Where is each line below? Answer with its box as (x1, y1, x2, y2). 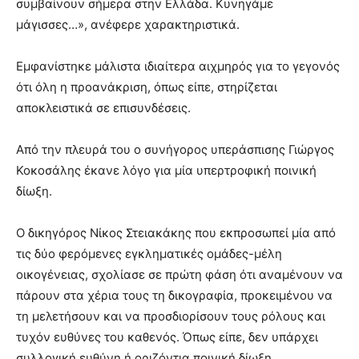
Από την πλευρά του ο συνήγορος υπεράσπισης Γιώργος (16, 142, 334, 158)
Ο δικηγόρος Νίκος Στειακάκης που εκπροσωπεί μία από (16, 225, 336, 241)
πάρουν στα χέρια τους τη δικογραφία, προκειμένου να (16, 288, 333, 304)
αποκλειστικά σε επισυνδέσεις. (16, 100, 191, 116)
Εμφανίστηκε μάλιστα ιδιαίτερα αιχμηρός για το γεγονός (16, 58, 340, 75)
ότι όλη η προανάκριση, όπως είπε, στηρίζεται (16, 79, 277, 95)
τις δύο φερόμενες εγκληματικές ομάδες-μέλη (16, 246, 282, 262)
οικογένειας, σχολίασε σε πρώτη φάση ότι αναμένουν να (16, 267, 343, 283)
